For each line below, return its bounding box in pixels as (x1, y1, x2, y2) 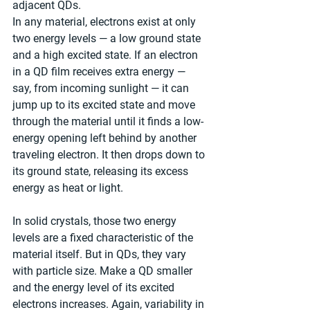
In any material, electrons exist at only (12, 15, 199, 29)
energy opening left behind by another (12, 131, 199, 145)
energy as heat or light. (12, 181, 123, 195)
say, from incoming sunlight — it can (12, 82, 192, 95)
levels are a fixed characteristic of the (12, 231, 196, 245)
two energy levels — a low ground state (12, 32, 203, 46)
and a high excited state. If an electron (12, 48, 201, 62)
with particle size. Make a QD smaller (12, 264, 195, 278)
